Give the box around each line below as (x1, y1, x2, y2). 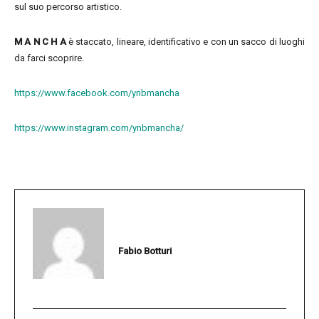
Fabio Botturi (118, 246, 172, 256)
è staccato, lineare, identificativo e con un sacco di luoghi (68, 36, 305, 47)
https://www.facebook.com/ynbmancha (14, 88, 179, 98)
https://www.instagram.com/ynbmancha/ (14, 122, 184, 133)
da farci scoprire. (14, 53, 84, 63)
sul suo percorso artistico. (14, 1, 122, 12)
